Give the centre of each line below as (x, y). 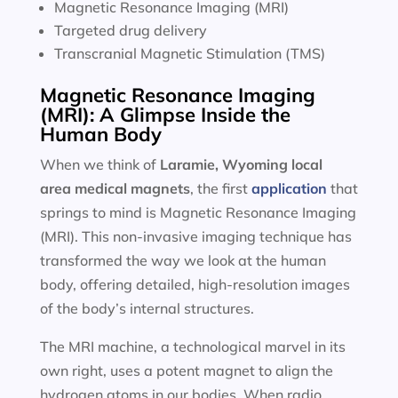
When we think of (99, 164)
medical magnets (130, 188)
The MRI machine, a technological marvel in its (192, 346)
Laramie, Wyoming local (241, 164)
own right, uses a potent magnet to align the (186, 370)
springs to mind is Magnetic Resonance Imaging (198, 212)
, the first (220, 188)
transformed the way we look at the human (183, 260)
